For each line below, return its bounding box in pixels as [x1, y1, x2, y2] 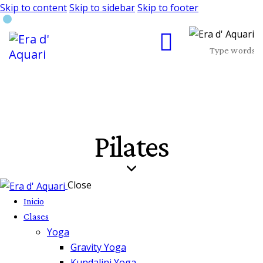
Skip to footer [137, 1, 198, 14]
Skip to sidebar [69, 1, 135, 14]
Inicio [23, 196, 44, 207]
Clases [23, 211, 49, 222]
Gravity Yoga [70, 241, 126, 254]
